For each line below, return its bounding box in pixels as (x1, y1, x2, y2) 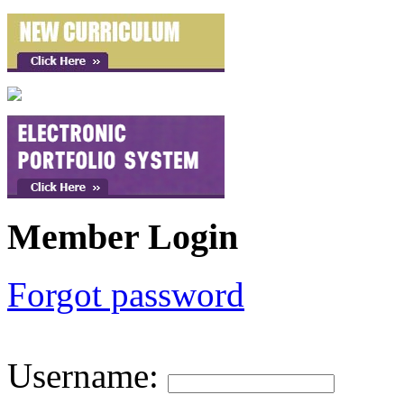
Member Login (7, 216, 238, 257)
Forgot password (7, 275, 244, 315)
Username (7, 356, 149, 396)
